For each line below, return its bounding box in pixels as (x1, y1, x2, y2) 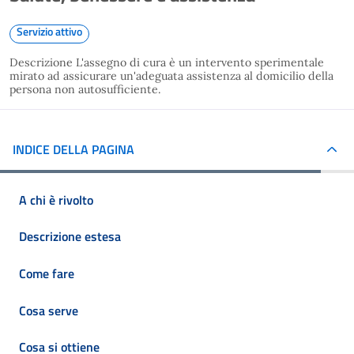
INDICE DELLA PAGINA (13, 139, 134, 159)
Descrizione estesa (19, 227, 121, 247)
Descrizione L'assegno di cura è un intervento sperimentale (9, 55, 324, 70)
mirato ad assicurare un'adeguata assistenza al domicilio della (9, 69, 333, 83)
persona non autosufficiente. (9, 82, 168, 96)
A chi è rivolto (19, 190, 93, 209)
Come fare (19, 263, 74, 283)
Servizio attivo (17, 23, 82, 40)
